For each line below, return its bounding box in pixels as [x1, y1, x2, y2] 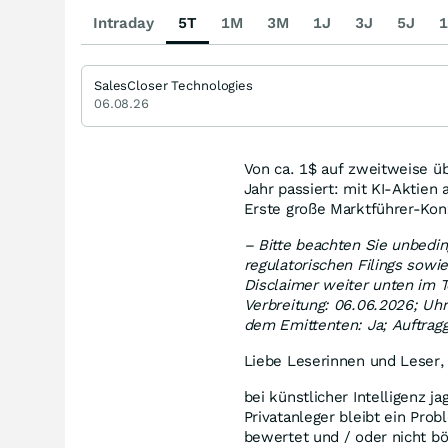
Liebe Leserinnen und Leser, [243, 351, 445, 370]
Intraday [93, 13, 154, 32]
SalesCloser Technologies [94, 77, 253, 93]
